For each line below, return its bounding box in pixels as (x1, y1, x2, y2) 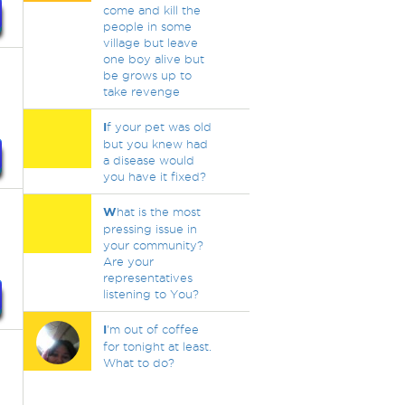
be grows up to (102, 69, 192, 81)
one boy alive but (102, 52, 204, 65)
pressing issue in (102, 222, 197, 235)
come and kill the (102, 4, 201, 16)
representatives (102, 271, 193, 284)
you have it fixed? (102, 170, 206, 183)
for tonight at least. (102, 340, 212, 353)
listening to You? (102, 287, 199, 300)
